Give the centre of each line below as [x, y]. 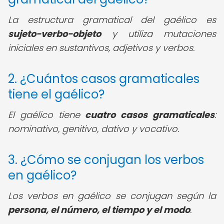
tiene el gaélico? [56, 94]
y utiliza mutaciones [158, 34]
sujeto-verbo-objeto [54, 34]
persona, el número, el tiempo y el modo [99, 210]
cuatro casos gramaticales [150, 115]
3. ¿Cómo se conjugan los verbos [106, 160]
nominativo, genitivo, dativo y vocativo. [93, 129]
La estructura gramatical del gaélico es [112, 20]
